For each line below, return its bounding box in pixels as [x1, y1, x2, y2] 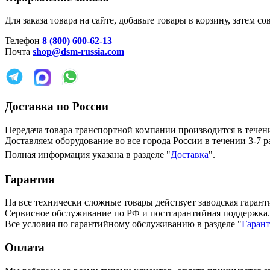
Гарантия [5, 172, 54, 186]
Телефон [5, 36, 42, 46]
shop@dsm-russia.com [33, 46, 124, 57]
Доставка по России [5, 100, 108, 113]
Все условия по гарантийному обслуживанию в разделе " [5, 219, 242, 230]
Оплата [5, 240, 45, 254]
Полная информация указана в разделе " [5, 149, 171, 160]
